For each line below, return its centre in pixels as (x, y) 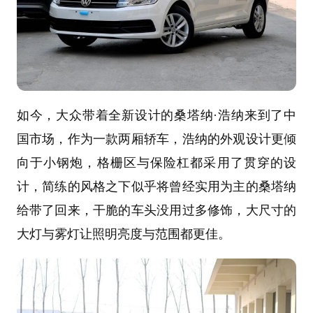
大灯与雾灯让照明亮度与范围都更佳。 (123, 234)
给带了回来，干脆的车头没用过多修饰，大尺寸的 (156, 210)
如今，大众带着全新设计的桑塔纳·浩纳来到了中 (156, 115)
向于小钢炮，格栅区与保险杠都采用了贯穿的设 (156, 162)
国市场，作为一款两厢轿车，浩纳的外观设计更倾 (156, 139)
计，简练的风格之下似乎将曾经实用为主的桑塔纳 (156, 186)
